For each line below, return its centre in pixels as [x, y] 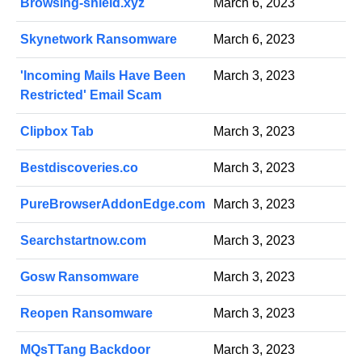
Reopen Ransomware [86, 313]
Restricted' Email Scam [91, 95]
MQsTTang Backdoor [85, 349]
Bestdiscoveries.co [79, 168]
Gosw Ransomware [80, 277]
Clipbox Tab [57, 131]
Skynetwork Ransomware [99, 39]
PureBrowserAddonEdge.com [113, 204]
